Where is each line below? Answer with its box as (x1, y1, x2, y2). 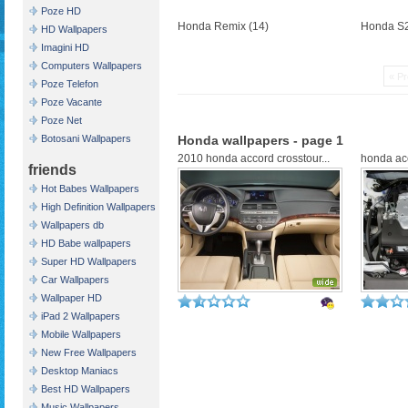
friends (28, 162, 76, 178)
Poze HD (41, 5, 81, 16)
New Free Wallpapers (41, 347, 137, 358)
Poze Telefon (41, 78, 98, 89)
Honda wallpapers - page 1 (178, 133, 343, 148)
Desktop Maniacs (41, 365, 118, 376)
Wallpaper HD (41, 292, 102, 303)
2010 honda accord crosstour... (178, 152, 330, 165)
